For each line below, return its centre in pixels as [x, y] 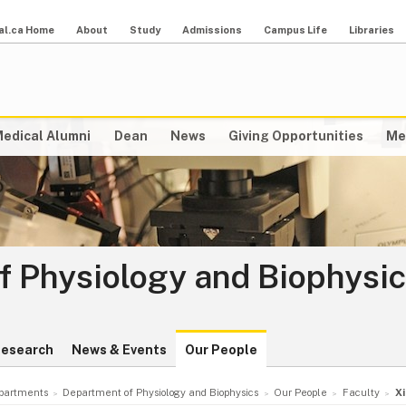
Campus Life [295, 30]
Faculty [361, 393]
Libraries [372, 30]
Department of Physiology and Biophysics [161, 393]
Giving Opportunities [295, 136]
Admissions [212, 30]
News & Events [119, 350]
